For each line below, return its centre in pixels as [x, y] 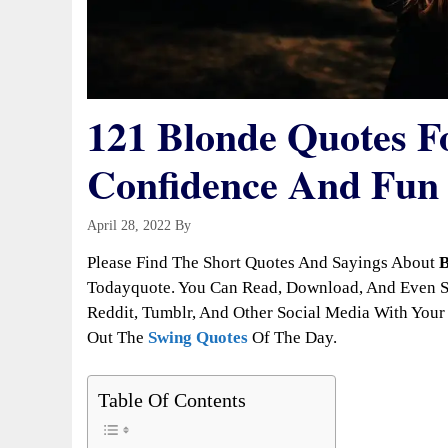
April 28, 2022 [129, 225]
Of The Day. [294, 337]
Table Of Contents [172, 400]
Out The [117, 337]
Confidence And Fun [263, 184]
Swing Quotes [198, 337]
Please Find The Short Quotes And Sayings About [263, 262]
